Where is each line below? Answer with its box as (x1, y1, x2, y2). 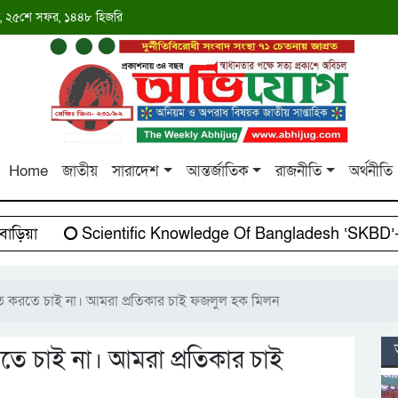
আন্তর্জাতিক (186, 161, 249, 182)
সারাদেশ (112, 161, 160, 182)
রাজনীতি (275, 161, 322, 182)
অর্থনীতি (348, 161, 393, 182)
